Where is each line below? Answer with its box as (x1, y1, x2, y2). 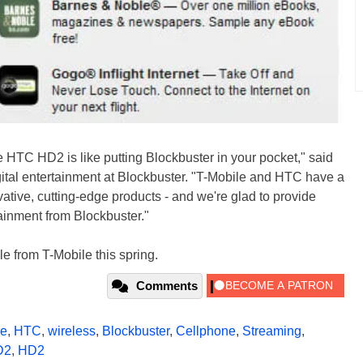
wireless (48, 324, 96, 339)
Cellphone (176, 324, 236, 339)
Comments (136, 279, 198, 293)
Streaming (242, 324, 301, 339)
